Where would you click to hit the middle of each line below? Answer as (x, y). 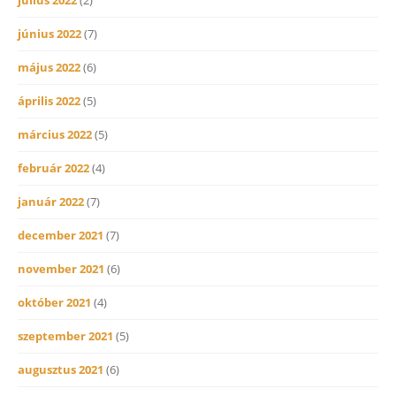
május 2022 (49, 67)
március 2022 (55, 134)
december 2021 (61, 235)
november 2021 (61, 268)
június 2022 (49, 33)
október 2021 (54, 302)
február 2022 (53, 168)
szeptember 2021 (65, 335)
